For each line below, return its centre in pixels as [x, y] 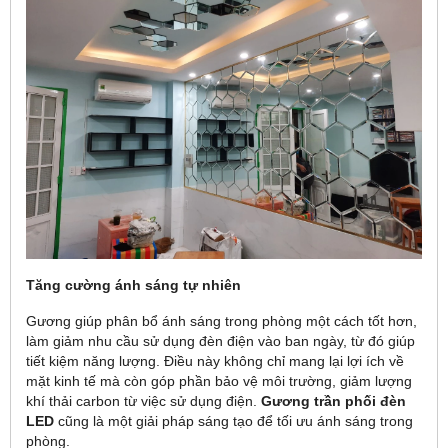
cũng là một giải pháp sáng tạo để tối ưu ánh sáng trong [233, 420]
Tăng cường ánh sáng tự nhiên [133, 284]
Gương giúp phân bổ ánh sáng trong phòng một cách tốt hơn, [221, 320]
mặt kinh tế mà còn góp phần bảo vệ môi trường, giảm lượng [219, 380]
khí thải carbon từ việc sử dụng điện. [143, 400]
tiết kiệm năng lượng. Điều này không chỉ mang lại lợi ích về [215, 360]
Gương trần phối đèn [333, 400]
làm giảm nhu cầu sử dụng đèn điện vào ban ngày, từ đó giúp [220, 340]
